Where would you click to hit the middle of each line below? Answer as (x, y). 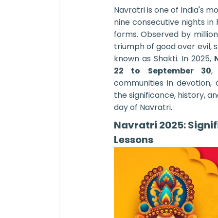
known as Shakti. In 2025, (164, 58)
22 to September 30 (162, 71)
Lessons (133, 140)
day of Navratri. (143, 107)
